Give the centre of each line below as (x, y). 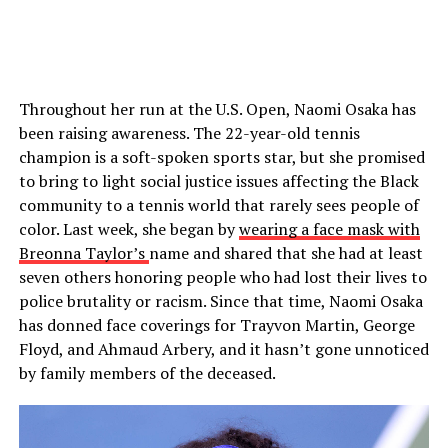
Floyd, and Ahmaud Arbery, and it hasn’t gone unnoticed (223, 348)
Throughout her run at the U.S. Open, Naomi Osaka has (217, 108)
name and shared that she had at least (285, 252)
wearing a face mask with (329, 228)
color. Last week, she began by (128, 228)
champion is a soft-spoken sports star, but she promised (221, 156)
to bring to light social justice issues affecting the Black (218, 180)
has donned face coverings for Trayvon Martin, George (216, 324)
